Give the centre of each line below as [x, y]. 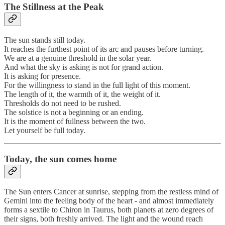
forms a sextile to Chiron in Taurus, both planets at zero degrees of [109, 210]
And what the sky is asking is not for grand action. [84, 67]
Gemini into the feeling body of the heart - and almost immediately [109, 201]
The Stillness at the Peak [54, 7]
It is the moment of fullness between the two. [75, 121]
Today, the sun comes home [60, 159]
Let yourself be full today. [45, 130]
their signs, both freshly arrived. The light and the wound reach [103, 219]
